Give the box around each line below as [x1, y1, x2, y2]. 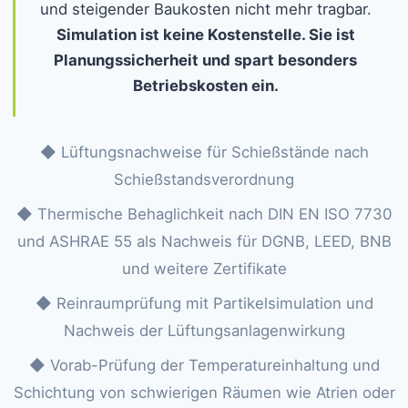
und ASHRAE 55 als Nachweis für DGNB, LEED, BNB [16, 232, 392, 250]
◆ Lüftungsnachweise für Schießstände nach [39, 143, 369, 161]
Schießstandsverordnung [114, 170, 294, 189]
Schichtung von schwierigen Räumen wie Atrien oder [13, 383, 395, 402]
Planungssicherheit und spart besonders [54, 51, 357, 69]
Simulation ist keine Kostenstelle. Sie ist [56, 25, 355, 44]
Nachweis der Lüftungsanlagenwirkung [63, 321, 345, 340]
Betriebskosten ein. [132, 76, 279, 95]
